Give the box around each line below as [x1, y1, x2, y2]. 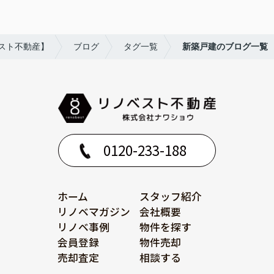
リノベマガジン [57, 204, 131, 220]
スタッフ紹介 [139, 189, 202, 204]
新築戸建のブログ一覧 [182, 41, 268, 51]
